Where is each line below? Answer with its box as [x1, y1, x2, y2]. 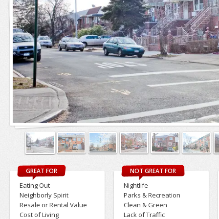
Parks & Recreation [123, 191, 180, 200]
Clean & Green [123, 200, 167, 210]
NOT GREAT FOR [130, 167, 176, 175]
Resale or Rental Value [19, 200, 87, 210]
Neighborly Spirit [19, 191, 68, 200]
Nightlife [123, 181, 148, 190]
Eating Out [19, 181, 50, 190]
